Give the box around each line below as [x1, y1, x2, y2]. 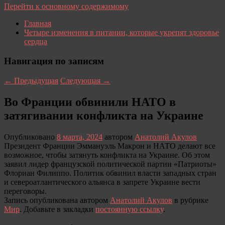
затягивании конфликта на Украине [4, 108, 203, 122]
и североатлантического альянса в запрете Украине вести [4, 177, 200, 186]
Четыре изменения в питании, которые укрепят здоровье [24, 28, 219, 37]
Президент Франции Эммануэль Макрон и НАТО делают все [4, 141, 215, 150]
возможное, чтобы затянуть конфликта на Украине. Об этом [4, 150, 210, 159]
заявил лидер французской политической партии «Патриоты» [4, 159, 216, 168]
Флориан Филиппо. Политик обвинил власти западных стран [4, 168, 216, 177]
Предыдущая [12, 76, 58, 85]
